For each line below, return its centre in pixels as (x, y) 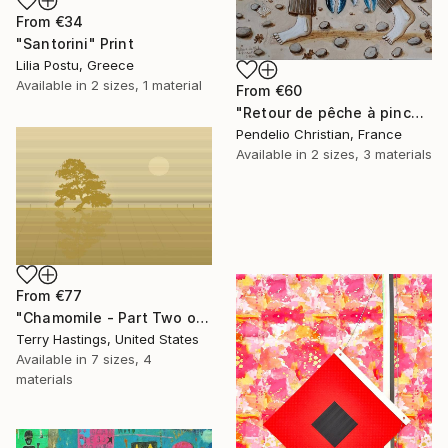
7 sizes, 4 (121, 359)
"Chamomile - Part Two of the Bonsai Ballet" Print (202, 318)
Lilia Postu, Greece (75, 64)
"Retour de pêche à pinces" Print (417, 113)
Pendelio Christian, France (319, 134)
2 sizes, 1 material (146, 84)
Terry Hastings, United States (107, 339)
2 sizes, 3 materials (371, 154)
